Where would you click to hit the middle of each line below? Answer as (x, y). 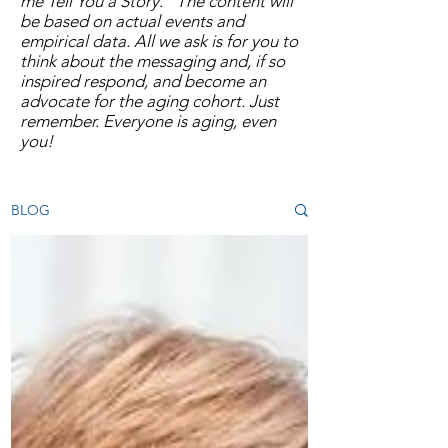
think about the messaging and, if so (152, 61)
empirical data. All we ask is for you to (159, 41)
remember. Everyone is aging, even (148, 121)
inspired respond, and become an (143, 81)
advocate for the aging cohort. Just (149, 101)
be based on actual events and (132, 21)
